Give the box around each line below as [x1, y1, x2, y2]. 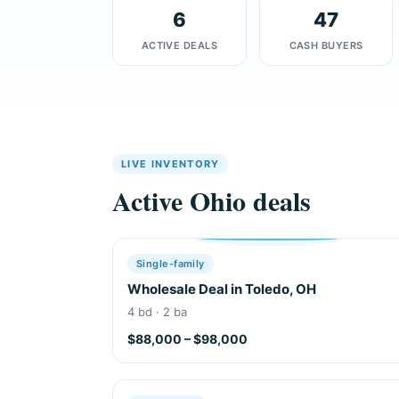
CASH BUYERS [289, 38, 363, 52]
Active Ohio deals [112, 180, 311, 220]
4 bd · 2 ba [127, 304, 187, 319]
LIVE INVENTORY [121, 157, 220, 170]
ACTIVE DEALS [141, 38, 217, 52]
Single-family [136, 256, 205, 270]
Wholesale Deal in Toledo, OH [127, 280, 316, 297]
